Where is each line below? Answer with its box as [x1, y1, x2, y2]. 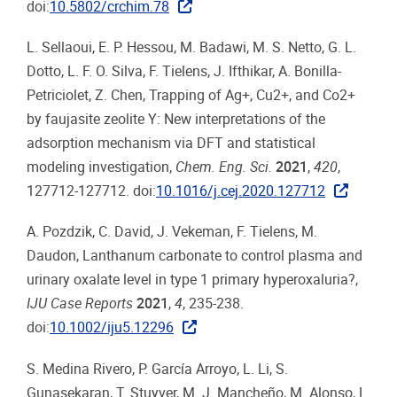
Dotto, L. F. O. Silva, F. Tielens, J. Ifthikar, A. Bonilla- [27, 63, 341, 81]
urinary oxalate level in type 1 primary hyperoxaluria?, [27, 271, 358, 289]
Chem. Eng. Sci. [175, 159, 272, 176]
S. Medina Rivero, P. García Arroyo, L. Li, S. [27, 360, 288, 378]
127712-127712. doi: [27, 183, 156, 200]
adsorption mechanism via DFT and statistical [27, 135, 315, 152]
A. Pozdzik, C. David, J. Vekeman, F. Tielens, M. [27, 223, 317, 241]
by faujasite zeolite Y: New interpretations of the [27, 111, 325, 128]
